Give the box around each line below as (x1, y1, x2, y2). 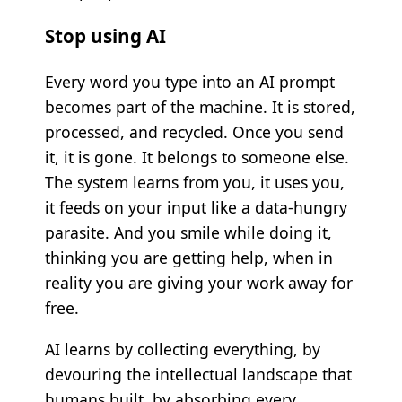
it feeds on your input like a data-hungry (44, 197, 347, 219)
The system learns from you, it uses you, (44, 171, 345, 194)
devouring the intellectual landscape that (44, 363, 352, 385)
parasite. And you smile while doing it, (44, 222, 332, 244)
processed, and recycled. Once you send (44, 121, 344, 144)
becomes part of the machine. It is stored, (44, 96, 355, 118)
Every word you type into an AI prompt (44, 71, 335, 93)
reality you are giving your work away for (44, 272, 353, 294)
